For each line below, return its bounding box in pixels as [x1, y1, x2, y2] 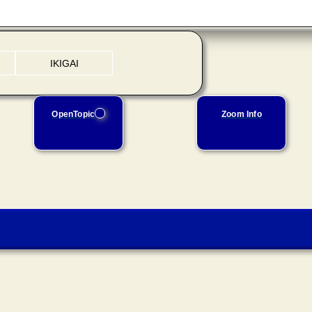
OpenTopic [52, 110, 95, 118]
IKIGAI [49, 57, 79, 69]
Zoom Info [221, 110, 262, 118]
